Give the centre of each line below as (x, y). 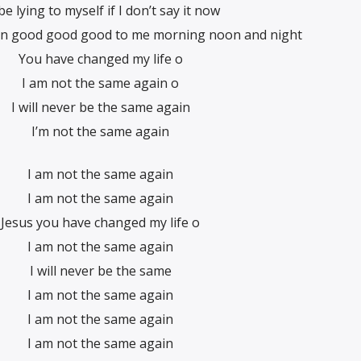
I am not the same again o (100, 83)
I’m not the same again (100, 132)
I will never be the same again (100, 108)
